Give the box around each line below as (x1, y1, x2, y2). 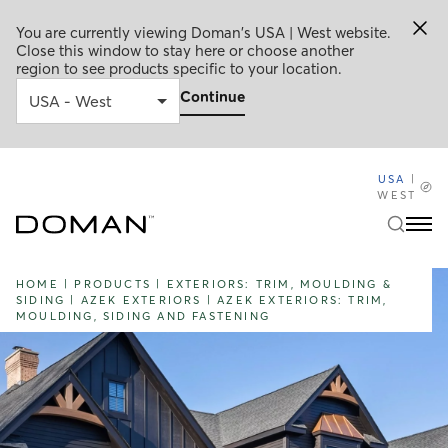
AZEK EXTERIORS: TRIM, (217, 293, 388, 307)
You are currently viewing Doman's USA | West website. (16, 23, 391, 42)
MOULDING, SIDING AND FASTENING (16, 309, 270, 323)
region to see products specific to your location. (16, 59, 342, 78)
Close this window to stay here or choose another (16, 41, 354, 60)
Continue (180, 87, 245, 106)
